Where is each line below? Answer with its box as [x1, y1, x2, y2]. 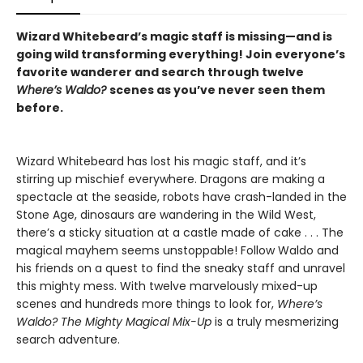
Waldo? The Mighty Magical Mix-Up [16, 314, 215, 330]
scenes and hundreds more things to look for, [16, 296, 277, 312]
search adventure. [16, 331, 120, 348]
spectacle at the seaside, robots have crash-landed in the [16, 189, 347, 205]
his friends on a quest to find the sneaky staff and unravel [16, 260, 345, 276]
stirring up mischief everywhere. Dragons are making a [16, 171, 325, 187]
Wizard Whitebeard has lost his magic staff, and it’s [16, 153, 306, 169]
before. [16, 100, 63, 116]
